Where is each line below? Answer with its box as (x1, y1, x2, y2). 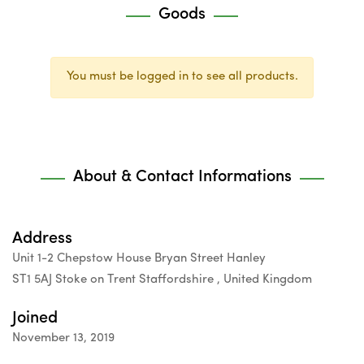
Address (12, 230, 72, 247)
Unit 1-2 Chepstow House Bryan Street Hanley (12, 252, 266, 265)
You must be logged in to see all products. (66, 71, 298, 84)
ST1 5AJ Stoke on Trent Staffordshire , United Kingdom (12, 273, 312, 286)
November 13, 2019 (12, 332, 115, 345)
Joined (12, 310, 58, 327)
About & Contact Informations (72, 168, 292, 185)
